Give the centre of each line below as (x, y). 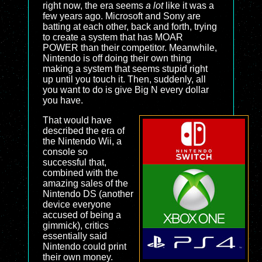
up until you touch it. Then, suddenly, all (124, 79)
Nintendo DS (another (88, 194)
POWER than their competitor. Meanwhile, (130, 48)
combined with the (80, 173)
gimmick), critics (76, 225)
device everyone (77, 204)
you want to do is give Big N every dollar (126, 90)
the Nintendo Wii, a (82, 141)
